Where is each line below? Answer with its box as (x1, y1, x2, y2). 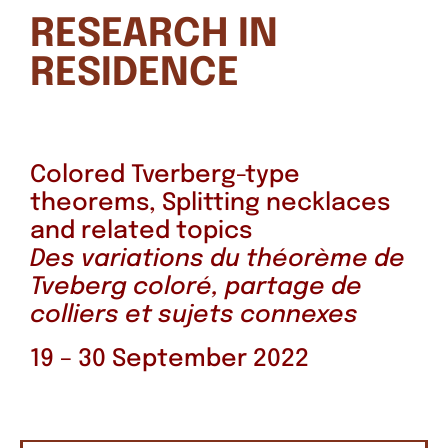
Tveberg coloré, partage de (30, 274, 362, 300)
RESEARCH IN (30, 14, 278, 55)
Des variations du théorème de (30, 246, 405, 272)
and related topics (30, 218, 252, 244)
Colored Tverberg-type (30, 162, 300, 188)
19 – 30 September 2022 (30, 346, 309, 372)
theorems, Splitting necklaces (30, 190, 390, 216)
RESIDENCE (30, 53, 239, 94)
